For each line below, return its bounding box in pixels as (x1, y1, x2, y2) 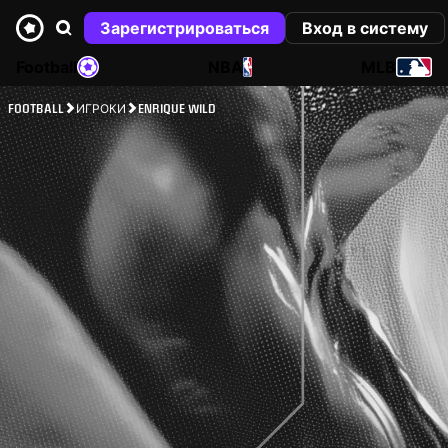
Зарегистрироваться (100, 18, 269, 38)
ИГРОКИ (76, 101, 126, 115)
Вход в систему (302, 18, 428, 38)
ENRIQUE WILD (138, 101, 216, 115)
